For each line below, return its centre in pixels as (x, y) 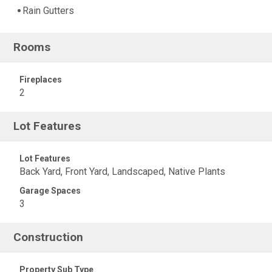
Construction (49, 237)
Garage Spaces (50, 191)
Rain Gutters (48, 11)
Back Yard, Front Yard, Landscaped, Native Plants (122, 172)
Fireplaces (41, 80)
